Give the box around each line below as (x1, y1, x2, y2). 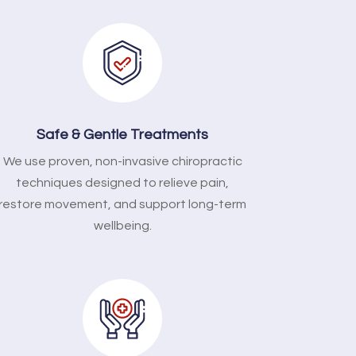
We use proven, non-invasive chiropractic (2, 154, 242, 168)
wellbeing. (93, 219, 152, 232)
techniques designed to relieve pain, (16, 176, 230, 189)
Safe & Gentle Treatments (37, 126, 209, 142)
